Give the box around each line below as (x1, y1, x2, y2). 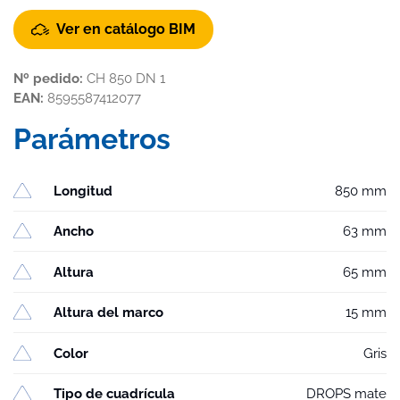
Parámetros (13, 122, 171, 156)
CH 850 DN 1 (87, 71, 165, 87)
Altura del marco (54, 304, 163, 321)
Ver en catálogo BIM (56, 20, 196, 37)
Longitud (54, 182, 112, 199)
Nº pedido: (13, 71, 83, 87)
